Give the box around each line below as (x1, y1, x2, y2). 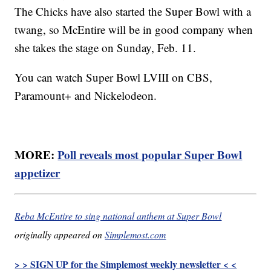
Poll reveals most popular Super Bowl (57, 146, 243, 163)
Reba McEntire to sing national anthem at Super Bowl (15, 209, 222, 223)
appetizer (15, 165, 60, 181)
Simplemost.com (105, 228, 166, 241)
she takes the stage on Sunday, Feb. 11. (15, 40, 197, 56)
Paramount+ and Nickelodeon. (15, 88, 157, 103)
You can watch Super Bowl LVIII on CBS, (15, 70, 213, 85)
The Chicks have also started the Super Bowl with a (15, 4, 252, 19)
